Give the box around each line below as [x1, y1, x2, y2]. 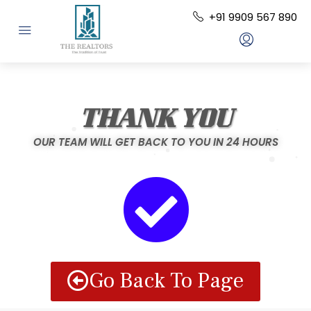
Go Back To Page [89, 267, 244, 294]
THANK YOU [79, 102, 232, 142]
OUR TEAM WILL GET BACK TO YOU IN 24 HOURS [33, 135, 278, 149]
